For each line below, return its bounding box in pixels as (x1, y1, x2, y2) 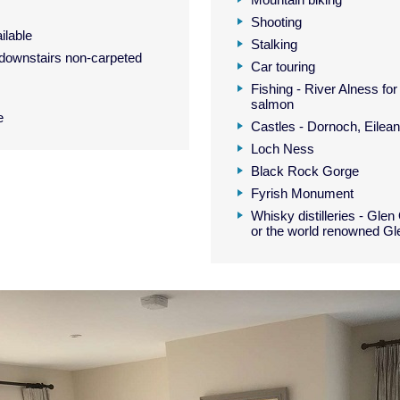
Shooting (250, 14, 302, 29)
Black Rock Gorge (250, 163, 359, 179)
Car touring (250, 59, 315, 74)
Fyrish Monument (250, 186, 354, 201)
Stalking (250, 37, 297, 52)
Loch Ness (250, 141, 314, 156)
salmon (250, 96, 294, 112)
